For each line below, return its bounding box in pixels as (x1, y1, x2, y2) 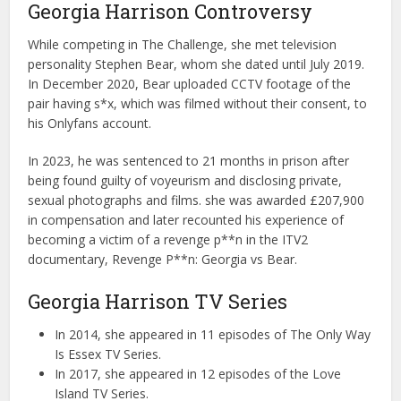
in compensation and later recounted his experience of (28, 211, 345, 229)
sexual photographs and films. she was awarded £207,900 (28, 192, 365, 209)
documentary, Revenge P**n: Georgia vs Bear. (28, 251, 298, 269)
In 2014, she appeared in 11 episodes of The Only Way (55, 326, 371, 344)
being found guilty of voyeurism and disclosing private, (28, 172, 343, 190)
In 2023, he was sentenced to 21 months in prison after (28, 152, 350, 170)
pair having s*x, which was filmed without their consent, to (28, 95, 368, 113)
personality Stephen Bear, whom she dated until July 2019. (28, 55, 365, 73)
